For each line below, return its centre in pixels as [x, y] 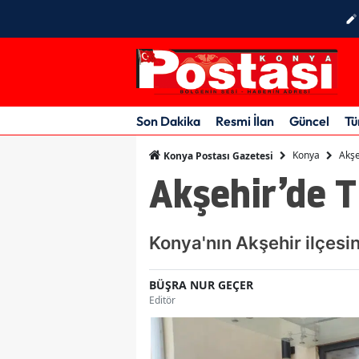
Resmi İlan [245, 121]
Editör [162, 300]
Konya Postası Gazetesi [217, 155]
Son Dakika [168, 121]
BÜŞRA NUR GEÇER [201, 284]
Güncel [309, 121]
